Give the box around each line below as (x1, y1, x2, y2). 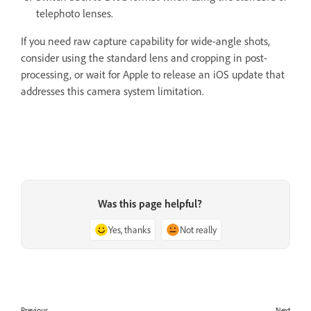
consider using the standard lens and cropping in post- (21, 51, 267, 65)
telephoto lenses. (36, 6, 113, 20)
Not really (180, 224, 217, 236)
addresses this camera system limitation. (21, 84, 204, 98)
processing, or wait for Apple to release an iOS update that (21, 67, 285, 81)
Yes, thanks (108, 224, 151, 236)
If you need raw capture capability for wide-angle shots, (21, 34, 270, 48)
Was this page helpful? (98, 196, 202, 211)
